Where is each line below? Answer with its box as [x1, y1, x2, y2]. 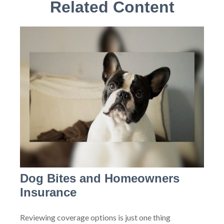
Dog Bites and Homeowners [20, 171, 179, 185]
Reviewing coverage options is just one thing [20, 212, 170, 222]
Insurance [20, 185, 76, 199]
